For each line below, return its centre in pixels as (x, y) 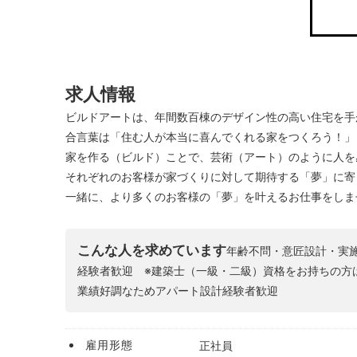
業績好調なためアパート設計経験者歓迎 (178, 290)
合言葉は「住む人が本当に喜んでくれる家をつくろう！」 (210, 136)
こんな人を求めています (152, 250)
